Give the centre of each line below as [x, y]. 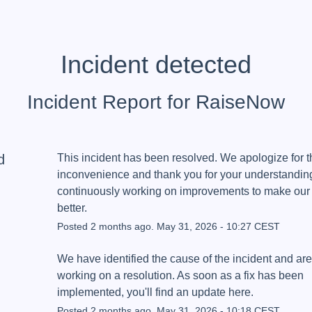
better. [72, 208]
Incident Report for [111, 102]
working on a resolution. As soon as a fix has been [180, 275]
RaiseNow [240, 102]
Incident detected [156, 64]
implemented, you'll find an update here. [155, 292]
